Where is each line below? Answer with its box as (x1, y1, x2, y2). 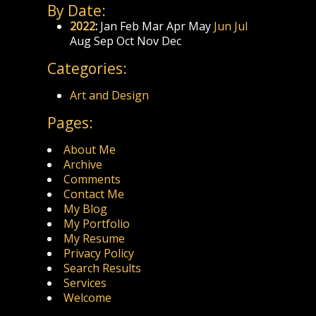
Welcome (63, 290, 112, 306)
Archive (63, 157, 103, 173)
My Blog (63, 201, 108, 217)
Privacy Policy (63, 245, 135, 262)
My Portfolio (63, 216, 130, 232)
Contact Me (63, 186, 125, 202)
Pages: (47, 113, 94, 133)
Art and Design (70, 87, 150, 104)
